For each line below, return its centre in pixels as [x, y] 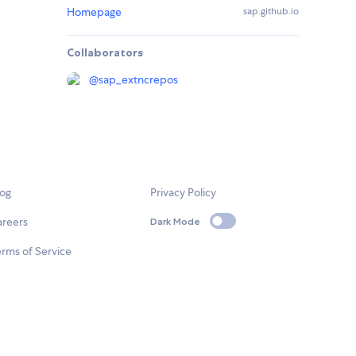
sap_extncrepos [138, 80]
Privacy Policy [184, 193]
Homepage [94, 12]
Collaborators [105, 53]
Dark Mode [176, 221]
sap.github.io [271, 12]
